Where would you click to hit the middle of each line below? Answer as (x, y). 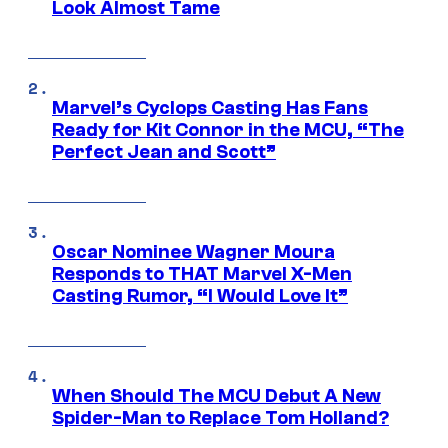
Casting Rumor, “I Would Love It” (200, 296)
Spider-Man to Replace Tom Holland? (220, 418)
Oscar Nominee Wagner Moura (193, 252)
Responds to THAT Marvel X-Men (202, 274)
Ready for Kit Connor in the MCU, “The (228, 130)
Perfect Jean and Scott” (164, 152)
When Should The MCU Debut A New (216, 396)
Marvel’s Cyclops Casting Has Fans (210, 108)
